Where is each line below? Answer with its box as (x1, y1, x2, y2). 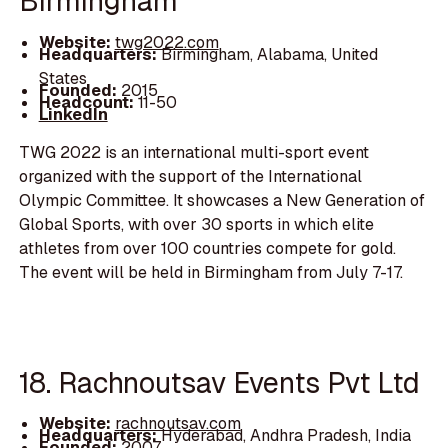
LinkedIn (38, 103, 108, 125)
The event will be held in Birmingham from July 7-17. (19, 262, 404, 284)
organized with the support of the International (19, 166, 363, 188)
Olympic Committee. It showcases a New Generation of (19, 190, 426, 212)
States (38, 67, 87, 89)
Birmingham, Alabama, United (160, 43, 378, 65)
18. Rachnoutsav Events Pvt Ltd (19, 363, 421, 401)
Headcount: (38, 91, 134, 113)
